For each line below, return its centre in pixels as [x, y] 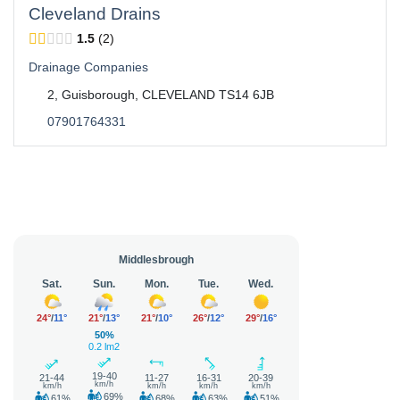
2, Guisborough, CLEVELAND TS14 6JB [160, 95]
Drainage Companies [88, 67]
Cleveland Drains [95, 14]
